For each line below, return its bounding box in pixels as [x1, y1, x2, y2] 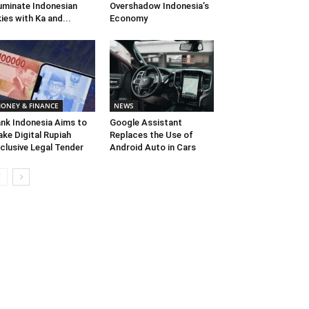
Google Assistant [109, 117, 182, 128]
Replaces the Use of [109, 130, 193, 141]
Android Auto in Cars [109, 142, 196, 153]
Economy [109, 13, 148, 24]
